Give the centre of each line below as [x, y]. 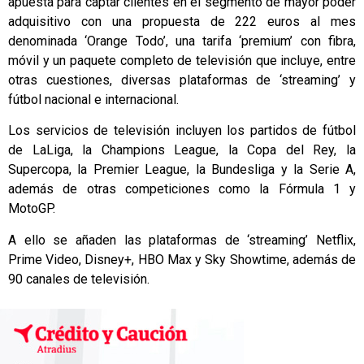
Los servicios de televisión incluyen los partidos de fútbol [182, 131]
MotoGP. [32, 209]
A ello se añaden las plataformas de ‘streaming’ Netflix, [182, 240]
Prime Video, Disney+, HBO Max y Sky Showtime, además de [182, 259]
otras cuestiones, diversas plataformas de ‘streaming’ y [182, 80]
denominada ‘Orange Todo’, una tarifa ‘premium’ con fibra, [182, 41]
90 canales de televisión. [79, 279]
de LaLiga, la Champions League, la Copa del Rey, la [182, 150]
